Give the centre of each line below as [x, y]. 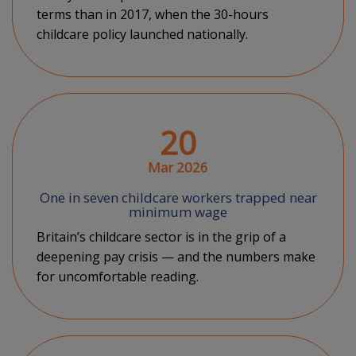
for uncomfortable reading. [118, 277]
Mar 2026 [178, 167]
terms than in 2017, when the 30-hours [153, 14]
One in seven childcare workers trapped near [178, 197]
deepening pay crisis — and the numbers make [176, 257]
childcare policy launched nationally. [142, 34]
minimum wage [178, 212]
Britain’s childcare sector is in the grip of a [161, 237]
